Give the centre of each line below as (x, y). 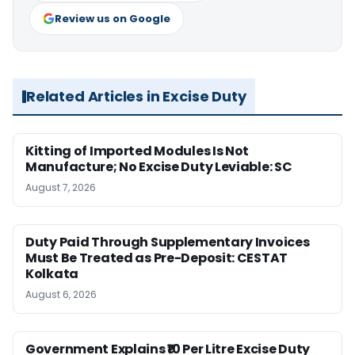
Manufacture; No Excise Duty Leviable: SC (159, 167)
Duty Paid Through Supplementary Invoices (168, 242)
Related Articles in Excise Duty (136, 97)
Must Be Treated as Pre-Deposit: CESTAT (157, 258)
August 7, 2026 (61, 188)
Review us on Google (113, 19)
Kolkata (52, 274)
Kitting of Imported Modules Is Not (137, 151)
